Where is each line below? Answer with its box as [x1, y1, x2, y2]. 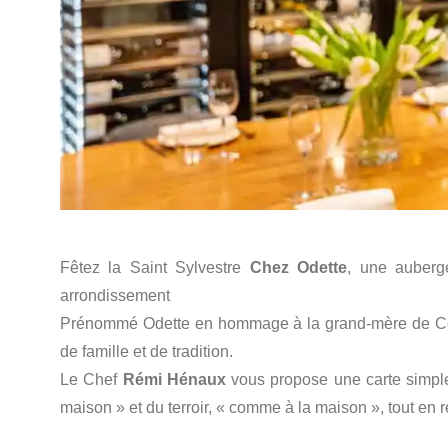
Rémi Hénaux [122, 371, 226, 389]
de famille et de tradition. [60, 343, 233, 361]
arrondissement [60, 287, 170, 305]
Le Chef [60, 371, 123, 389]
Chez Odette [249, 259, 348, 277]
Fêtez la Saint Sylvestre [60, 259, 250, 277]
